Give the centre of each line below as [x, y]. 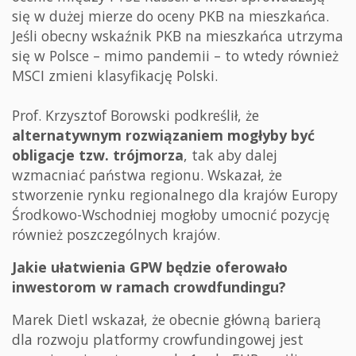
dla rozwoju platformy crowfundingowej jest [158, 340]
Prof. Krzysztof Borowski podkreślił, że [135, 116]
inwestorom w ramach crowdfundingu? [149, 287]
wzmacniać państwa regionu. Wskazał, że [147, 175]
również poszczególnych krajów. [120, 235]
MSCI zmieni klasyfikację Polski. [119, 76]
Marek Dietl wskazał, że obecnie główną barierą [166, 320]
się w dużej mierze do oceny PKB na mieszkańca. [170, 16]
